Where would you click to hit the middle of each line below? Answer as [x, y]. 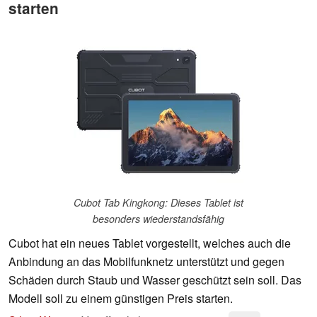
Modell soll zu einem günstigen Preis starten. [121, 299]
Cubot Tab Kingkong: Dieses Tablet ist [158, 203]
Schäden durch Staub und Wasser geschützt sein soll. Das [155, 280]
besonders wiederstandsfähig [158, 219]
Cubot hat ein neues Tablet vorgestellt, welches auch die [150, 243]
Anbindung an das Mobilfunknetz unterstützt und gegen [146, 262]
